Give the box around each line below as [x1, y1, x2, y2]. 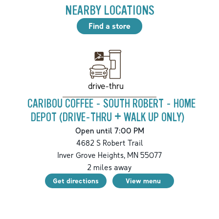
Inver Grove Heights [57, 150, 124, 160]
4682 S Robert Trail [76, 138, 143, 148]
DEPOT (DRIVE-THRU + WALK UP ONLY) [31, 111, 184, 125]
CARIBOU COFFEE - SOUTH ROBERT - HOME [27, 97, 196, 111]
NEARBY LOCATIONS [65, 2, 154, 18]
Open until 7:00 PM [75, 126, 144, 136]
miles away [91, 162, 132, 173]
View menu [126, 176, 161, 185]
